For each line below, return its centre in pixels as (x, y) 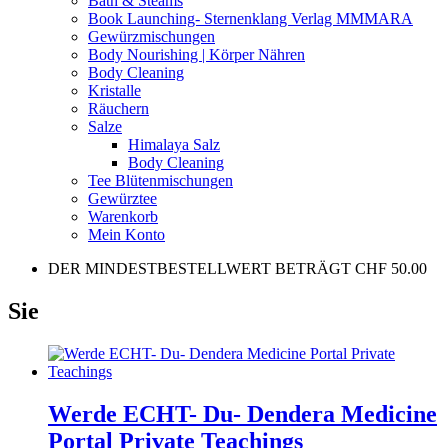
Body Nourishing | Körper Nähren (196, 54)
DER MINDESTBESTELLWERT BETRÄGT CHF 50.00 (237, 268)
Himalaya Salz (174, 144)
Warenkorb (123, 216)
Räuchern (118, 108)
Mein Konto (126, 234)
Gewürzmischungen (151, 36)
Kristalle (114, 90)
